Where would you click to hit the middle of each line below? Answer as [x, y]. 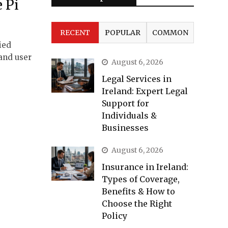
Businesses [125, 128]
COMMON [170, 33]
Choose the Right [137, 204]
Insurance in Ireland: [145, 167]
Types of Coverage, [141, 179]
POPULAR [122, 33]
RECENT [75, 33]
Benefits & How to [138, 191]
